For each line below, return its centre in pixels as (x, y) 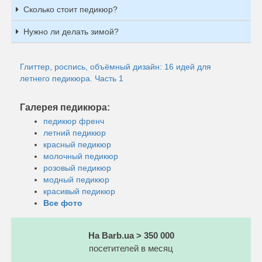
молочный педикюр (81, 156)
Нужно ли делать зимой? (71, 31)
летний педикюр (75, 132)
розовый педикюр (77, 168)
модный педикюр (76, 179)
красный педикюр (77, 144)
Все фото (63, 203)
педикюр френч (74, 121)
